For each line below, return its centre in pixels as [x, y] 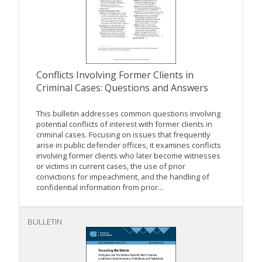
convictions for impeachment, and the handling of [123, 177]
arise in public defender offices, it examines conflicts [129, 145]
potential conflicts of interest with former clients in [124, 124]
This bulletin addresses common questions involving [128, 114]
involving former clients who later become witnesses [128, 156]
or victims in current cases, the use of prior [111, 166]
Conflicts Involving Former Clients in [115, 75]
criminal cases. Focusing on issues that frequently [123, 135]
